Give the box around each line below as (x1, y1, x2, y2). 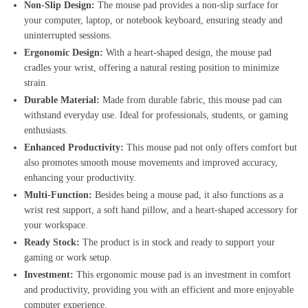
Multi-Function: (24, 190, 92, 201)
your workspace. (24, 220, 88, 231)
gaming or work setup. (24, 252, 112, 263)
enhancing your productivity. (24, 173, 136, 184)
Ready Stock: (24, 237, 80, 248)
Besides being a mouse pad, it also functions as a (92, 190, 283, 201)
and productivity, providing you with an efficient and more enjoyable (24, 285, 294, 296)
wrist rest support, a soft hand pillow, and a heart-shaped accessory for (24, 205, 298, 216)
